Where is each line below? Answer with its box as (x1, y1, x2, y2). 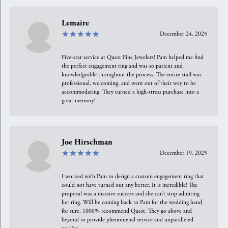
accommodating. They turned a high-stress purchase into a (62, 88, 199, 96)
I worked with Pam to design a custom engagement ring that (62, 172, 204, 180)
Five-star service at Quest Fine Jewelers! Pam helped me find (62, 53, 204, 61)
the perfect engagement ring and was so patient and (62, 62, 183, 70)
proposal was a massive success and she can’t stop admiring (62, 189, 199, 197)
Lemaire (62, 18, 89, 28)
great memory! (62, 96, 96, 104)
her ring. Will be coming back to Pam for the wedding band (62, 198, 202, 206)
